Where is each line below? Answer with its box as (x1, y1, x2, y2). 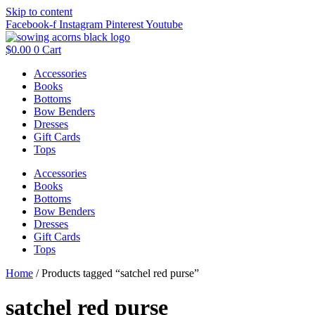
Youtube (146, 18, 183, 30)
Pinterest (105, 18, 143, 30)
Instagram (59, 18, 103, 30)
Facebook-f (6, 18, 56, 30)
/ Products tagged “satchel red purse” (33, 267, 199, 279)
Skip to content (6, 6, 72, 18)
